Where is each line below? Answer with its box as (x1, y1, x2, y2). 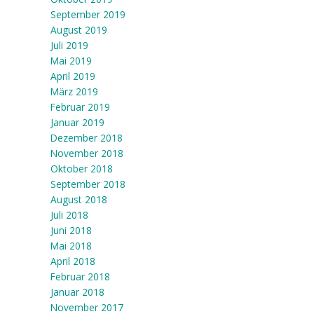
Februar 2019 (50, 100, 110, 114)
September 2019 (50, 8, 125, 21)
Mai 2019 (50, 54, 92, 67)
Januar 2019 (50, 116, 104, 129)
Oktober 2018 (50, 162, 113, 175)
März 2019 (50, 85, 98, 98)
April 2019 (50, 69, 95, 83)
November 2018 (50, 146, 123, 160)
